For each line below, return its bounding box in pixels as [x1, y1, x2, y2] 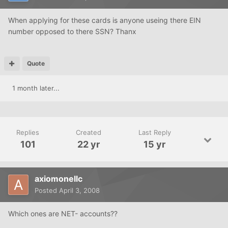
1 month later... [12, 84, 60, 93]
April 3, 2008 [59, 186, 100, 195]
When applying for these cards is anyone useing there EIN [8, 16, 201, 25]
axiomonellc [35, 174, 82, 184]
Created [76, 128, 102, 137]
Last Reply [138, 128, 171, 137]
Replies [16, 128, 40, 137]
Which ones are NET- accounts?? [8, 209, 118, 218]
